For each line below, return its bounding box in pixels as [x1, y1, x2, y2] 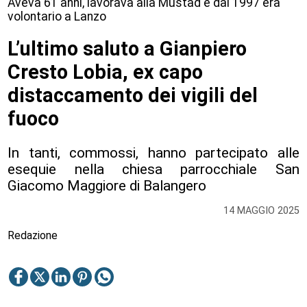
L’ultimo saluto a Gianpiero [8, 37, 247, 61]
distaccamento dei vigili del [8, 84, 258, 108]
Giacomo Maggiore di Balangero [8, 177, 207, 194]
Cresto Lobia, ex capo [8, 60, 204, 84]
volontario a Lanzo [8, 9, 107, 23]
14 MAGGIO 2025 [223, 205, 299, 217]
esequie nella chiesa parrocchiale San [8, 160, 299, 177]
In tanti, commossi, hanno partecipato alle [8, 144, 299, 161]
